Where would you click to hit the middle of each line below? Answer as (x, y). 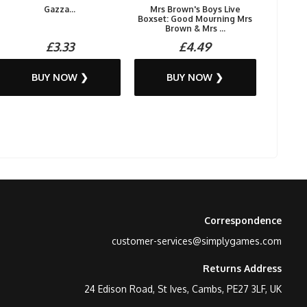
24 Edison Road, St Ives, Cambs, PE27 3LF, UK (183, 289)
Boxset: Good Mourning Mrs (195, 19)
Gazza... (60, 9)
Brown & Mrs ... (195, 28)
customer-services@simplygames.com (197, 241)
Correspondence (243, 220)
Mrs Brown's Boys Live (195, 9)
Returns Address (242, 268)
